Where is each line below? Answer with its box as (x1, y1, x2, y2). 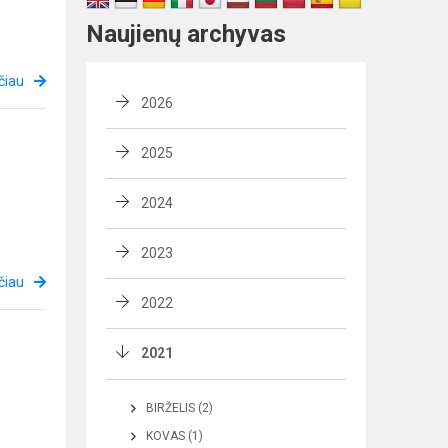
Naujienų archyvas (86, 20, 286, 49)
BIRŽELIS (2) (146, 401, 213, 416)
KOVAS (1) (146, 429, 203, 444)
